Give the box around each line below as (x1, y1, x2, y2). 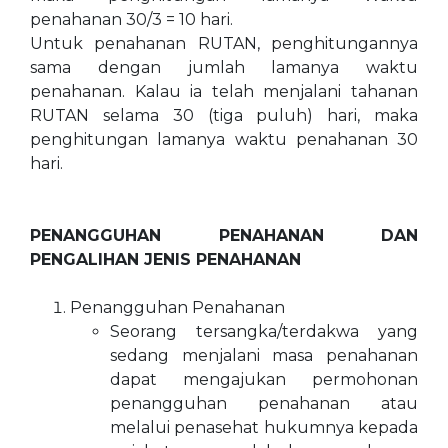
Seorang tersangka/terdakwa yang (110, 322, 418, 341)
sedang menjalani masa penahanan (110, 346, 418, 365)
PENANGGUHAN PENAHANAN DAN (30, 226, 418, 245)
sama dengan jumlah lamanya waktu (30, 58, 418, 77)
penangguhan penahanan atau (110, 394, 418, 413)
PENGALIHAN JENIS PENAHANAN (30, 250, 301, 269)
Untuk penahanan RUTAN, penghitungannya (30, 34, 418, 53)
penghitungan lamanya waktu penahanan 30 (30, 130, 418, 149)
